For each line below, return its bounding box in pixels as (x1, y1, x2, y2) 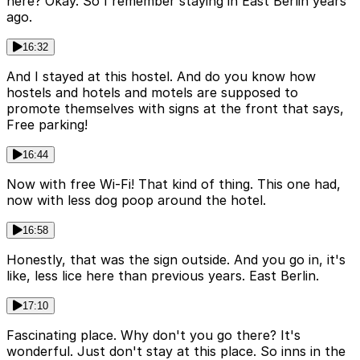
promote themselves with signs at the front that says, (6, 100, 344, 117)
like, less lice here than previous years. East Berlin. (6, 268, 319, 284)
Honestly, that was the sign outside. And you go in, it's (6, 252, 346, 268)
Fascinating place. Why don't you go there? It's (6, 327, 301, 344)
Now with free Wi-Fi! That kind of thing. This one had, (6, 176, 341, 193)
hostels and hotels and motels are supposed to (6, 84, 298, 101)
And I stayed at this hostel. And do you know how (6, 68, 316, 85)
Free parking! (6, 117, 88, 133)
